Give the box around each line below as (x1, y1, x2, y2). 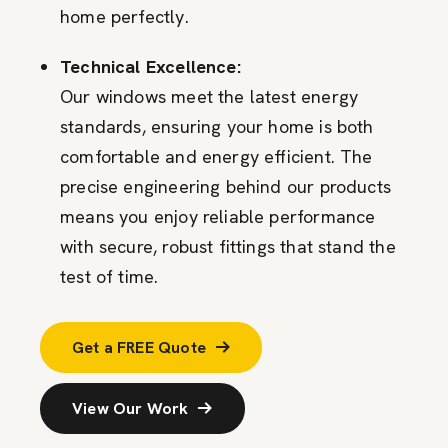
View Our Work (72, 397, 189, 419)
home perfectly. (60, 4, 189, 28)
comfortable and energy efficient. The (60, 144, 373, 168)
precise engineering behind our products (60, 174, 392, 198)
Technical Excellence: (60, 54, 241, 78)
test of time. (60, 264, 159, 288)
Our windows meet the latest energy (60, 84, 359, 108)
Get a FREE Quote (72, 336, 206, 358)
